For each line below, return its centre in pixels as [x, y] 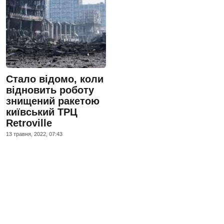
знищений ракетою [53, 101]
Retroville [29, 123]
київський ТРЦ [42, 112]
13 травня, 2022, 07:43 [34, 134]
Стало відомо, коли [55, 79]
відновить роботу [50, 90]
